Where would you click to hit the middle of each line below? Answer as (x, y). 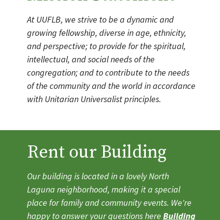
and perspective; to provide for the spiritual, (106, 46)
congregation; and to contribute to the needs (108, 72)
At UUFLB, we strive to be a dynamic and (100, 19)
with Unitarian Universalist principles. (94, 99)
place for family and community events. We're (109, 203)
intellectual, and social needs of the (91, 59)
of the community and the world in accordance (111, 85)
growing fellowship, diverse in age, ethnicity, (107, 32)
